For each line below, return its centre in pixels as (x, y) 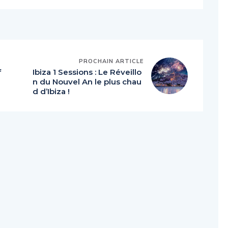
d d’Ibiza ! (51, 92)
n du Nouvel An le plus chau (87, 82)
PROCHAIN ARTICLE (111, 61)
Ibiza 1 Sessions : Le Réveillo (87, 72)
